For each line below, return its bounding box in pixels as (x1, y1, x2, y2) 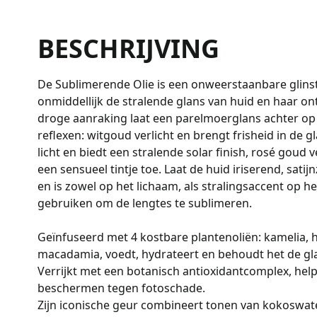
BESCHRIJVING (38, 31, 219, 66)
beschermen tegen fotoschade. (38, 280, 205, 296)
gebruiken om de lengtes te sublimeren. (38, 195, 252, 211)
